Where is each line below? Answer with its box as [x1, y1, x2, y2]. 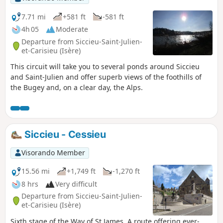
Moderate [56, 24, 88, 34]
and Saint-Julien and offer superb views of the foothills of [10, 72, 202, 82]
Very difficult [55, 179, 97, 189]
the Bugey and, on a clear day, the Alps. [10, 83, 143, 93]
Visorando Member [21, 148, 85, 158]
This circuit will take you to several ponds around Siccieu [10, 62, 200, 72]
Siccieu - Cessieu [22, 128, 106, 141]
